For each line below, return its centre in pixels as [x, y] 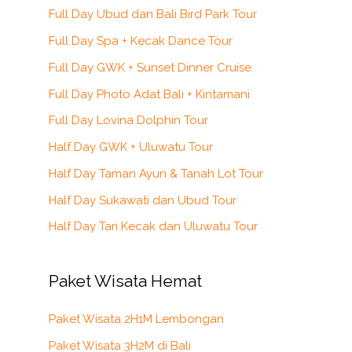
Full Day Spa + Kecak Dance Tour [141, 41]
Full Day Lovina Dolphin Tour [128, 121]
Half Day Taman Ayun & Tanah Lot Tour [156, 173]
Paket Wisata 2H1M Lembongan [136, 319]
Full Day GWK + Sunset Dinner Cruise [150, 67]
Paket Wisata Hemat [125, 281]
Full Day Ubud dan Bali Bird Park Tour [153, 15]
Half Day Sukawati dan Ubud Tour [143, 200]
